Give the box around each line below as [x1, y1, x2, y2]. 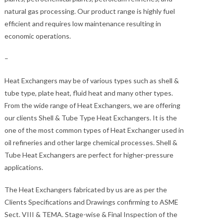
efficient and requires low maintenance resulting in [4, 19, 162, 28]
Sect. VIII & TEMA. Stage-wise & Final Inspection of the [4, 210, 178, 219]
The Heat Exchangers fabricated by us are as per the [4, 185, 167, 194]
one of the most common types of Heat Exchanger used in [4, 126, 184, 134]
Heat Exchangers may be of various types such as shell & [4, 76, 179, 85]
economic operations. [4, 32, 71, 40]
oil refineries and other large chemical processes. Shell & [4, 138, 178, 147]
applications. [4, 163, 44, 171]
